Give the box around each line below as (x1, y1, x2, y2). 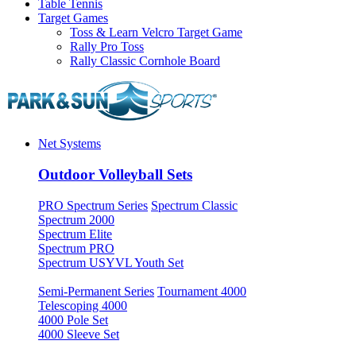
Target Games (38, 11, 108, 25)
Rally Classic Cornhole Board (70, 54, 220, 68)
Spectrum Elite (38, 226, 112, 241)
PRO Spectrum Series (38, 198, 148, 212)
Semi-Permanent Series (38, 284, 154, 298)
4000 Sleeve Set (38, 327, 119, 341)
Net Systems (38, 137, 101, 151)
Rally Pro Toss (70, 40, 144, 54)
